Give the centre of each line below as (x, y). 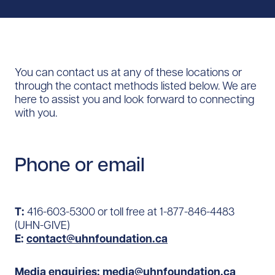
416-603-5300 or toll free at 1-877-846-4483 (130, 212)
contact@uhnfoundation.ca (97, 239)
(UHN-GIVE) (42, 225)
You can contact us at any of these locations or (128, 72)
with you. (36, 113)
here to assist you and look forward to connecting (134, 99)
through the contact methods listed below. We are (136, 86)
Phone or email (80, 165)
